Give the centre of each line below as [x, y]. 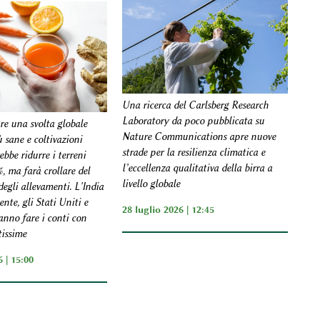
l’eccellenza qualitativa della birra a [197, 168]
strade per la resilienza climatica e [194, 152]
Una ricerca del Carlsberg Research [196, 105]
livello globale [151, 184]
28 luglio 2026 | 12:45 [169, 209]
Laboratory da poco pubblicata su [194, 121]
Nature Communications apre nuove [199, 136]
